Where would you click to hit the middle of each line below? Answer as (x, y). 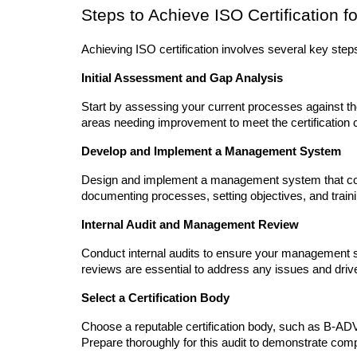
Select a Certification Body (155, 298)
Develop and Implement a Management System (211, 152)
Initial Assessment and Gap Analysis (182, 78)
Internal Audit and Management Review (190, 225)
